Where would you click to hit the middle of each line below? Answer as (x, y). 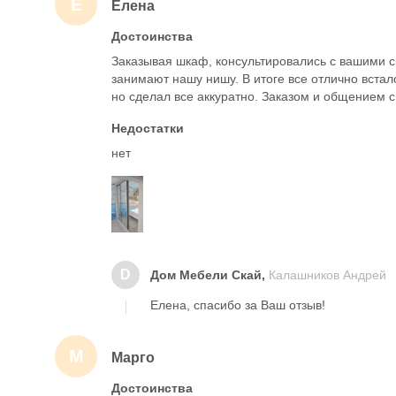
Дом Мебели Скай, (209, 275)
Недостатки (148, 128)
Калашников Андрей (327, 275)
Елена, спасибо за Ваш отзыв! (238, 305)
